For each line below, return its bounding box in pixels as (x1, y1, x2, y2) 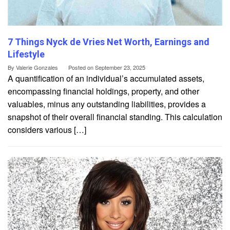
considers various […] (8, 123, 86, 136)
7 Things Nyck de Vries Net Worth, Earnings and (8, 36, 209, 47)
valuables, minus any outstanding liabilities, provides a (8, 98, 206, 110)
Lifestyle (8, 48, 45, 60)
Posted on (68, 63, 95, 71)
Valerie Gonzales (16, 63, 58, 71)
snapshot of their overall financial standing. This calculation (8, 110, 222, 123)
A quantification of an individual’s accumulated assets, (8, 72, 204, 84)
